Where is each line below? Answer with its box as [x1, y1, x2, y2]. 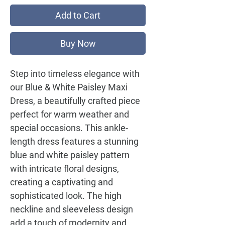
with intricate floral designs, [10, 163, 119, 174]
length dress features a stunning [10, 136, 139, 147]
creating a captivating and [10, 177, 113, 187]
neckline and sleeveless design [10, 204, 133, 214]
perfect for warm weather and [10, 109, 129, 120]
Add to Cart [55, 10, 100, 21]
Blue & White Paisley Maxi [25, 82, 128, 92]
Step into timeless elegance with [10, 68, 140, 79]
